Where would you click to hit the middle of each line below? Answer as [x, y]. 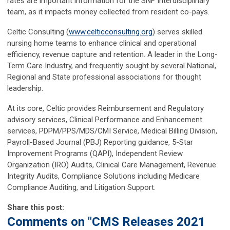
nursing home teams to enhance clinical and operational [102, 43]
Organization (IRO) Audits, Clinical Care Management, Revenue [112, 165]
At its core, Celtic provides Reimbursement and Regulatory [106, 108]
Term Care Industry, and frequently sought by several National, [112, 65]
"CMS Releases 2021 [147, 222]
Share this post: [36, 207]
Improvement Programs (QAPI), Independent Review [95, 153]
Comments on [47, 222]
